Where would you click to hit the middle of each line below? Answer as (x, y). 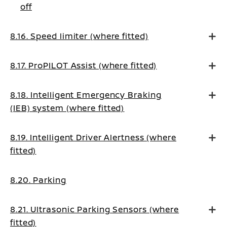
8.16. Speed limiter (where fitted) (79, 36)
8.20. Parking (38, 180)
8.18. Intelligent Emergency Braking (86, 95)
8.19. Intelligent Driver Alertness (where (93, 137)
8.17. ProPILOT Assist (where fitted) (84, 65)
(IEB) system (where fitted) (67, 108)
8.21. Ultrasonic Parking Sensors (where (95, 209)
